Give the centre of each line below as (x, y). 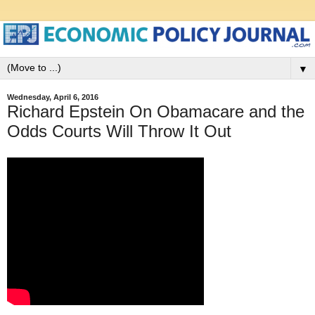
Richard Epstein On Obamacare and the (156, 111)
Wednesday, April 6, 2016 (53, 97)
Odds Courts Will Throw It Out (119, 131)
